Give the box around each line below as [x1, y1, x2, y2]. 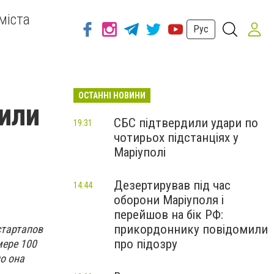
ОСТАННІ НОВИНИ [78, 91, 146, 100]
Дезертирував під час [114, 178, 231, 193]
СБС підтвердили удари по [114, 116, 258, 130]
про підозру [114, 237, 177, 251]
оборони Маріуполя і [114, 193, 224, 207]
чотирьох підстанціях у [114, 130, 239, 145]
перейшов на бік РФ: [114, 207, 223, 222]
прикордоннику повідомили [114, 222, 268, 237]
